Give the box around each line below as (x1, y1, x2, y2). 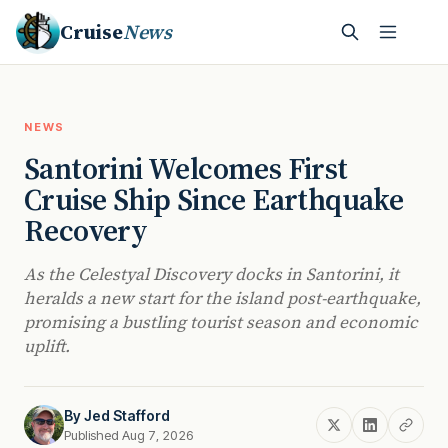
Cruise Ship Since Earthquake (24, 179, 404, 220)
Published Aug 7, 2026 (64, 427, 194, 443)
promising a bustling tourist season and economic (24, 310, 418, 334)
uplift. (24, 334, 70, 358)
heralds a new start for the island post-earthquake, (24, 286, 421, 310)
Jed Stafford (84, 407, 170, 424)
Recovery (24, 210, 148, 251)
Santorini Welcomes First (24, 148, 348, 189)
